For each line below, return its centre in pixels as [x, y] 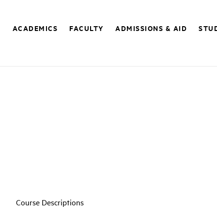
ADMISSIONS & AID [151, 28]
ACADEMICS [35, 28]
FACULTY [86, 28]
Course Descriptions [50, 202]
